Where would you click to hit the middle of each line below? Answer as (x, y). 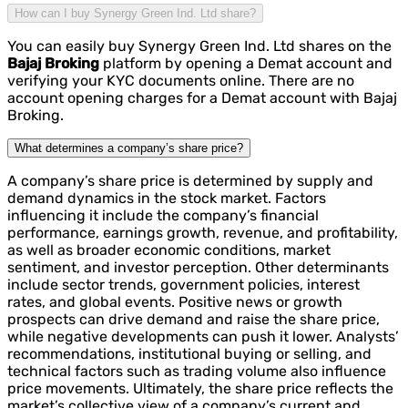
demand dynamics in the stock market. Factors (167, 199)
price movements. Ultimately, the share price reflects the (200, 389)
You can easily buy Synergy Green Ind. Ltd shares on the (199, 46)
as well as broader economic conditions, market (169, 250)
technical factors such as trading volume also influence (197, 372)
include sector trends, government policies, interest (184, 285)
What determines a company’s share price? (129, 148)
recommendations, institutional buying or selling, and (189, 354)
